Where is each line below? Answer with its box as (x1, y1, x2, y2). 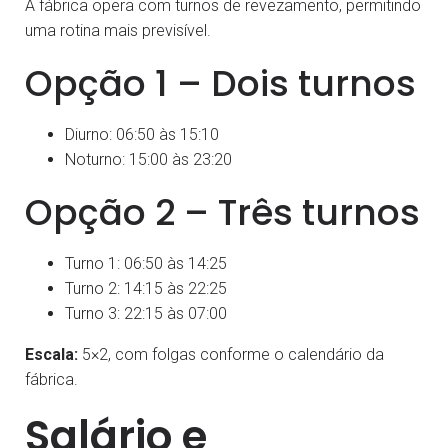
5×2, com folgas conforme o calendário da (78, 344, 384, 364)
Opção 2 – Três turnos (25, 186, 420, 238)
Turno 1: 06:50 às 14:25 (65, 253, 227, 273)
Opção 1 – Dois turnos (25, 57, 416, 109)
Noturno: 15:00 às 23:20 (65, 149, 232, 169)
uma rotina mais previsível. (25, 20, 211, 40)
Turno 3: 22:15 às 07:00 (65, 303, 227, 323)
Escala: (25, 344, 78, 364)
